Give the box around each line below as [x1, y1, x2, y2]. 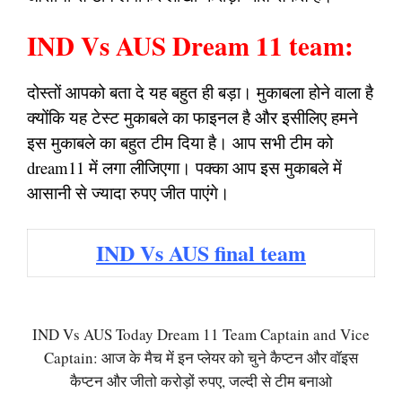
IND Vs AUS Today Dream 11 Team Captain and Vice [32, 323, 370, 345]
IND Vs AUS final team [96, 236, 306, 268]
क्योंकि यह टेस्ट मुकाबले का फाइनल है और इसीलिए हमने [27, 106, 358, 128]
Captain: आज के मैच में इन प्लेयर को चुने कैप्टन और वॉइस [44, 346, 358, 368]
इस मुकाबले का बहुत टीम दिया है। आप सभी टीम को [27, 131, 333, 153]
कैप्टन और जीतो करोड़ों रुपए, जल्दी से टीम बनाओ [70, 370, 332, 391]
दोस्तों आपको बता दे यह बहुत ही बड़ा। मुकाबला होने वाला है [27, 81, 373, 103]
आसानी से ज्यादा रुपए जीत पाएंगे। [27, 181, 230, 204]
